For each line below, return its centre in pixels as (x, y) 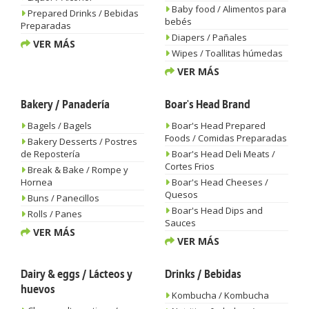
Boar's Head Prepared (218, 126)
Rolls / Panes (54, 214)
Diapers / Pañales (208, 37)
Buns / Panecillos (62, 198)
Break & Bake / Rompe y (77, 170)
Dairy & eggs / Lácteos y (77, 275)
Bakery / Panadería (65, 105)
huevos (38, 290)
